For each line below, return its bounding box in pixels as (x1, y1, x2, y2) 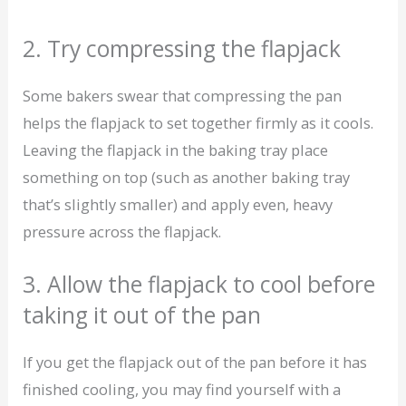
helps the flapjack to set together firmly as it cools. (23, 112, 374, 134)
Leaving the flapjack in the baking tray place (23, 140, 329, 161)
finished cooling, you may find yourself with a (23, 379, 342, 401)
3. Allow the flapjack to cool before (23, 269, 376, 300)
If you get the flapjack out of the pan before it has (23, 352, 368, 373)
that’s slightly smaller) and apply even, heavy (23, 194, 333, 216)
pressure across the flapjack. (23, 221, 222, 243)
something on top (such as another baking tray (23, 167, 351, 188)
